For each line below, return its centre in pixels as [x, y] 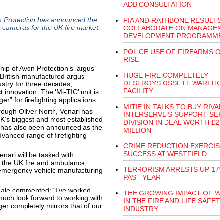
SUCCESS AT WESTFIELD [165, 154]
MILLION [137, 130]
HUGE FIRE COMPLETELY [165, 75]
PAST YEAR [142, 177]
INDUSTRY [140, 209]
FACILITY [138, 91]
